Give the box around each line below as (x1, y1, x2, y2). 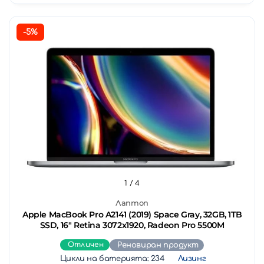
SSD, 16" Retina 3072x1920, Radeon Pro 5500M (39, 220, 225, 231)
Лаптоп (115, 199, 148, 208)
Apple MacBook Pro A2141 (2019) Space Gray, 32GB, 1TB (22, 209, 242, 220)
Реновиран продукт (117, 241, 199, 250)
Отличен (67, 240, 104, 249)
